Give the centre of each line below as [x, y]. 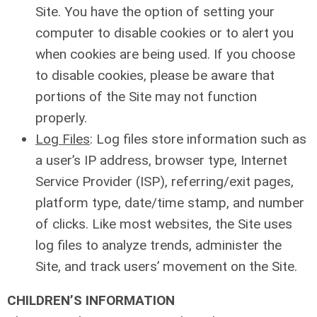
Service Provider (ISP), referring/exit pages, [165, 181]
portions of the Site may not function [146, 97]
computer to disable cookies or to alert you [165, 33]
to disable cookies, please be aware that [155, 75]
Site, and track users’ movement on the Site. [166, 266]
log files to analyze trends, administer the [158, 245]
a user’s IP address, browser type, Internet [161, 160]
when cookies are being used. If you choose [165, 54]
